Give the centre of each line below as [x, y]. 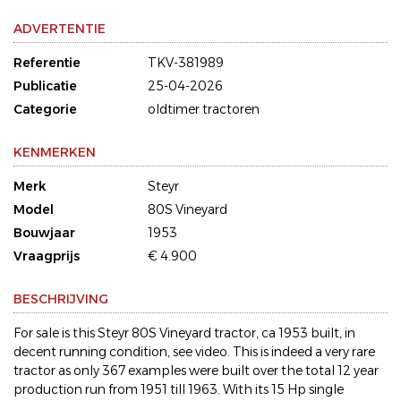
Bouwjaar [44, 233]
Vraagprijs [47, 256]
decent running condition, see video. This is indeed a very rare [194, 352]
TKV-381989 [186, 63]
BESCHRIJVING [61, 299]
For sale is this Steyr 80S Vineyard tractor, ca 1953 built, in [184, 333]
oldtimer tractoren [204, 110]
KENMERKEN [55, 153]
